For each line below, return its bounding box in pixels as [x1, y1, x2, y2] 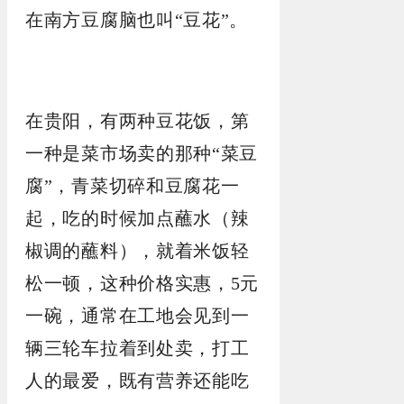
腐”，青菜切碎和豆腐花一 [25, 176, 240, 196]
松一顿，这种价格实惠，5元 [25, 273, 260, 293]
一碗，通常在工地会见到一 [25, 306, 250, 326]
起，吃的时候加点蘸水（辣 [25, 208, 250, 228]
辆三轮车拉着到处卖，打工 [25, 338, 250, 358]
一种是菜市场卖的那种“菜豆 [25, 143, 259, 163]
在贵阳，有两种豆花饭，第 [25, 111, 250, 131]
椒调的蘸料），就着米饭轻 [25, 241, 250, 261]
